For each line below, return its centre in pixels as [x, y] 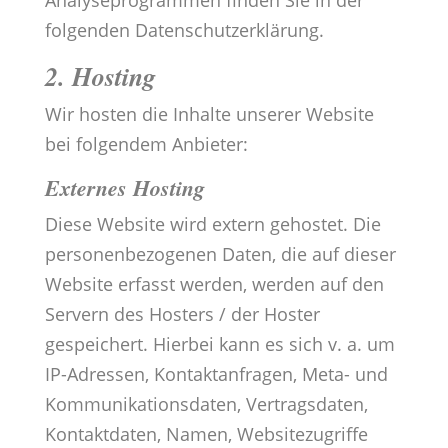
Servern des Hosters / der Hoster [182, 314]
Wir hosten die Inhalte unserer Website [209, 114]
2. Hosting [100, 76]
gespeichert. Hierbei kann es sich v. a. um [219, 344]
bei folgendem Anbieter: [146, 144]
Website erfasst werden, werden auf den [214, 284]
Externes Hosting [124, 188]
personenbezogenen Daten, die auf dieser [220, 254]
